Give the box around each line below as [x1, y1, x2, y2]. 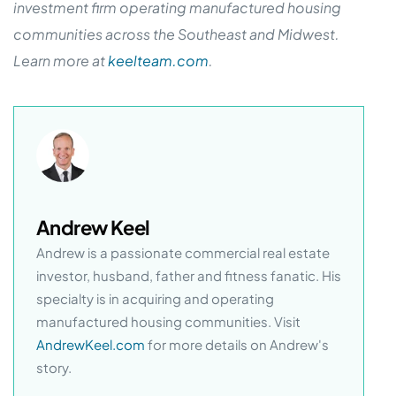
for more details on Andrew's [145, 336, 329, 354]
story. [36, 359, 72, 377]
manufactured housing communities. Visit [36, 313, 301, 331]
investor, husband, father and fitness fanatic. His [36, 267, 341, 285]
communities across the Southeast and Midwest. [13, 24, 339, 43]
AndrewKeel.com [36, 336, 145, 354]
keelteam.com [108, 50, 209, 70]
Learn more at [13, 50, 108, 70]
